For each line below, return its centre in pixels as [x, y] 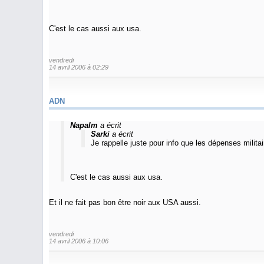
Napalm [84, 125]
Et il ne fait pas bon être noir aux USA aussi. [125, 202]
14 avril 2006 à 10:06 [79, 241]
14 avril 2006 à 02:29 [79, 67]
